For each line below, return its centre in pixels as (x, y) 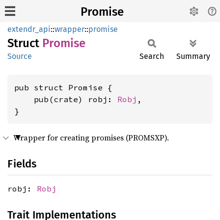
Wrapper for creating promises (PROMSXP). (91, 137)
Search (152, 56)
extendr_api (29, 29)
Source (20, 56)
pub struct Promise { (63, 87)
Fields (22, 164)
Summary (193, 56)
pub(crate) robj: (66, 99)
